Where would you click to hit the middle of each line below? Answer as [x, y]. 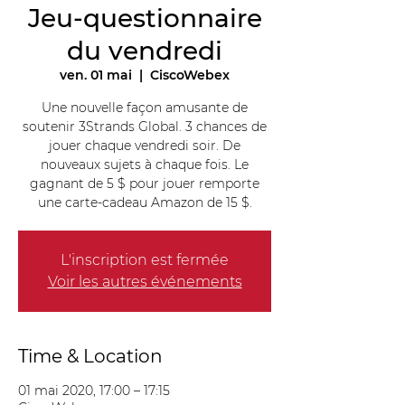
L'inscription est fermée [145, 260]
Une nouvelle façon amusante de [145, 108]
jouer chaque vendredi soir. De [145, 146]
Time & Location [90, 356]
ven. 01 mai [96, 75]
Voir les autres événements [145, 282]
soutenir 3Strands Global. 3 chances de [145, 127]
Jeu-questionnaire [145, 18]
